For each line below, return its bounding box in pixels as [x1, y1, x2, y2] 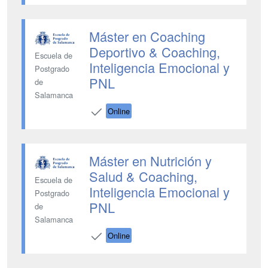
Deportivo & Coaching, [89, 42, 220, 61]
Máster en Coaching [89, 27, 205, 45]
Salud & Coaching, [89, 167, 197, 185]
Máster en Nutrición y [89, 151, 212, 170]
